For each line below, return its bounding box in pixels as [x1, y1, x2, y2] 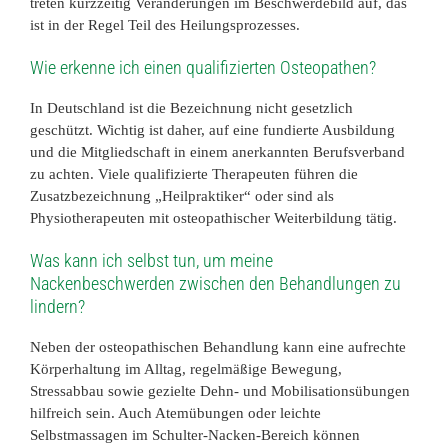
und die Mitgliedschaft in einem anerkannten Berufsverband [30, 143, 405, 160]
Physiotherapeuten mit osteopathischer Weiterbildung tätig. [30, 209, 397, 226]
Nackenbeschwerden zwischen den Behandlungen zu [30, 272, 401, 294]
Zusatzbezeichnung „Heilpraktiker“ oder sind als [30, 187, 334, 204]
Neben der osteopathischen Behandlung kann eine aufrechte [30, 338, 406, 355]
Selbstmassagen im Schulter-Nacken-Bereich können [30, 426, 360, 443]
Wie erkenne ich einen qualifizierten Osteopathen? [30, 56, 376, 78]
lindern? [30, 295, 85, 317]
